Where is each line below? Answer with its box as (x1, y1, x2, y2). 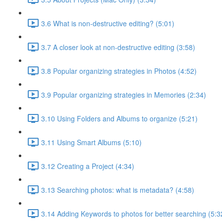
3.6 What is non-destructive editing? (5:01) (41, 18, 174, 28)
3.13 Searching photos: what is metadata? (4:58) (41, 184, 194, 195)
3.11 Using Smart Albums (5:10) (41, 137, 142, 147)
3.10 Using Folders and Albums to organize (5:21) (41, 113, 198, 123)
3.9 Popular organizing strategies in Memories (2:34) (41, 89, 206, 100)
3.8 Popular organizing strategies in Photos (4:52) (41, 65, 197, 76)
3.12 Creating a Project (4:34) (41, 161, 134, 171)
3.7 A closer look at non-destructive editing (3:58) (41, 42, 195, 52)
